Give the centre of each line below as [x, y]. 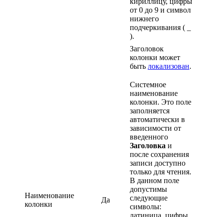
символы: [146, 206]
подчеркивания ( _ [160, 27]
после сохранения [159, 154]
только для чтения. [161, 171]
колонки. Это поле [161, 102]
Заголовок [147, 48]
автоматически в [157, 119]
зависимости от [155, 128]
